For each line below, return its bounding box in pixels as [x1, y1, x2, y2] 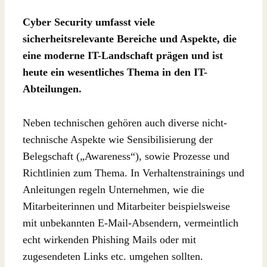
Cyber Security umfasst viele [23, 15, 155, 28]
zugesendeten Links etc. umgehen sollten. [23, 250, 203, 262]
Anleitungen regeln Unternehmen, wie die [23, 183, 204, 195]
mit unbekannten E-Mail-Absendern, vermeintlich [23, 216, 238, 229]
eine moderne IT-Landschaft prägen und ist [23, 49, 223, 61]
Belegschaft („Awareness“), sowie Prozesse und [23, 150, 229, 162]
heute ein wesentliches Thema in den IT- [23, 66, 207, 78]
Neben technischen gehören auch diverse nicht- [23, 116, 227, 129]
